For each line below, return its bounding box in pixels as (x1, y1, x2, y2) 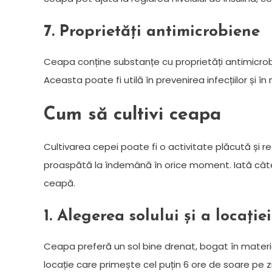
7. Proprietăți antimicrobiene (44, 23, 260, 40)
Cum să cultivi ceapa (44, 105, 221, 124)
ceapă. (44, 176, 75, 189)
